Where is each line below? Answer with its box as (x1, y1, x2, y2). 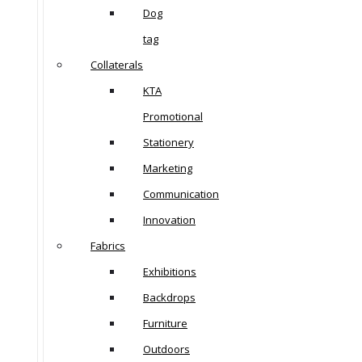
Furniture (143, 316, 187, 331)
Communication (143, 187, 219, 202)
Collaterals (90, 57, 143, 73)
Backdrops (143, 290, 196, 305)
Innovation (143, 213, 196, 228)
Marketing (143, 161, 192, 176)
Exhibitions (143, 264, 196, 280)
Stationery (143, 135, 194, 150)
